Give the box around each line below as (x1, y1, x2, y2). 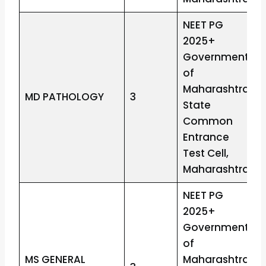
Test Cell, (182, 146, 229, 161)
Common (182, 114, 233, 129)
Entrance (182, 130, 229, 145)
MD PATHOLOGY (24, 90, 104, 104)
